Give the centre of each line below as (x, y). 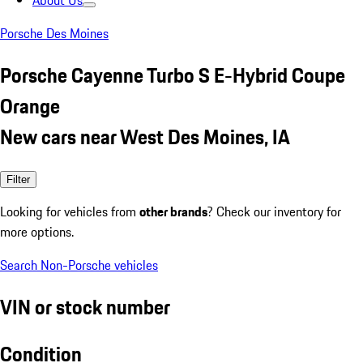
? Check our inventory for (274, 211)
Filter (18, 179)
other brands (173, 211)
